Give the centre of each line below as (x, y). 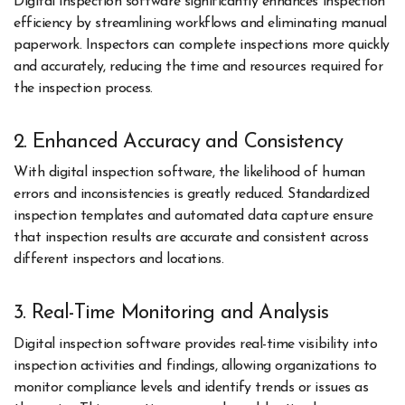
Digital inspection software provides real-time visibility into (196, 344)
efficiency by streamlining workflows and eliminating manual (200, 23)
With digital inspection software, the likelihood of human (189, 173)
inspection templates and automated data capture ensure (193, 217)
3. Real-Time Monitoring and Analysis (171, 314)
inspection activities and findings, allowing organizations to (195, 366)
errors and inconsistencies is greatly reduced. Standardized (192, 195)
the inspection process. (83, 88)
